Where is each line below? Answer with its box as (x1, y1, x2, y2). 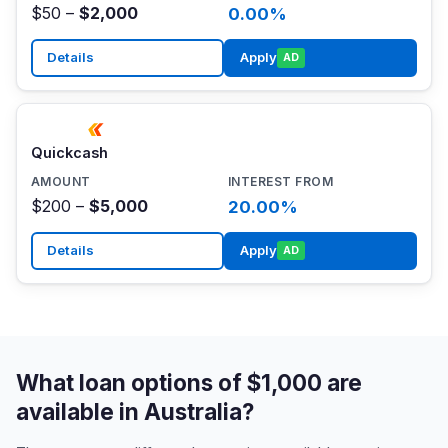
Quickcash (30, 144, 108, 162)
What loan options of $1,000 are (16, 368, 362, 396)
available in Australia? (16, 397, 254, 425)
